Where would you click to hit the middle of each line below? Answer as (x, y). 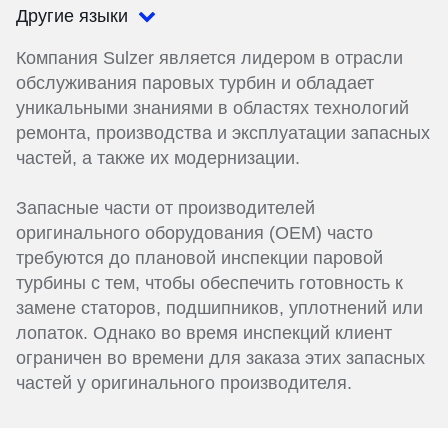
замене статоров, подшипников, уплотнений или (219, 308)
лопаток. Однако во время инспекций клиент (204, 333)
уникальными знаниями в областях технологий (212, 108)
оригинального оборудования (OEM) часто (194, 233)
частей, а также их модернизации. (158, 158)
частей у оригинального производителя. (184, 383)
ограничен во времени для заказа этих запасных (220, 358)
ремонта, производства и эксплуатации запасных (223, 133)
